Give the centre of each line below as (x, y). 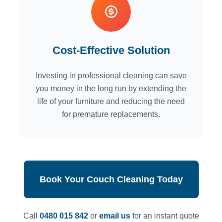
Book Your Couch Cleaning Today (111, 180)
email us (114, 216)
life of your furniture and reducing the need (111, 102)
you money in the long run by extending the (111, 89)
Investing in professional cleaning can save (111, 76)
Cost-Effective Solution (111, 51)
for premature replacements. (111, 114)
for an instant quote (165, 216)
